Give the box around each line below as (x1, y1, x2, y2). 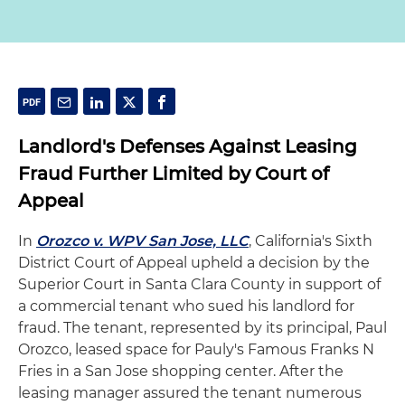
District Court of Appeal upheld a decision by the (18, 254, 370, 271)
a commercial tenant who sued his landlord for (18, 297, 354, 315)
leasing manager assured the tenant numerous (18, 384, 362, 401)
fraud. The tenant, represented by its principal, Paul (18, 319, 387, 336)
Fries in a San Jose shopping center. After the (18, 363, 344, 380)
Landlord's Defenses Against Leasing (18, 136, 357, 157)
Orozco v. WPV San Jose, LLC (36, 232, 249, 250)
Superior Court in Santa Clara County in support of (18, 276, 381, 293)
